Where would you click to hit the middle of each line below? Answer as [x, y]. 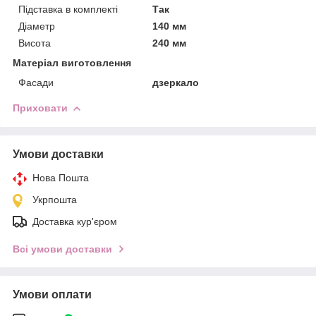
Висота [35, 43]
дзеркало [176, 82]
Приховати [40, 108]
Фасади [36, 82]
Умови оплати [52, 294]
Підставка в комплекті [68, 9]
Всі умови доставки [62, 249]
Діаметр [37, 26]
